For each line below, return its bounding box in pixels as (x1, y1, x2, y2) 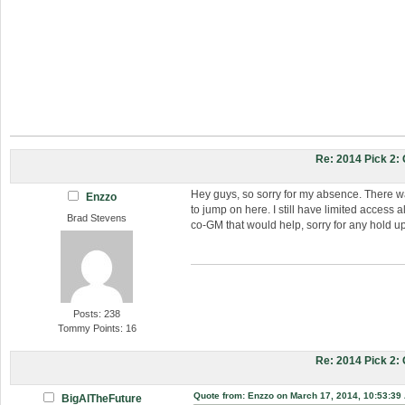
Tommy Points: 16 (57, 322, 137, 334)
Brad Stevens (67, 212, 127, 224)
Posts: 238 (73, 307, 121, 319)
